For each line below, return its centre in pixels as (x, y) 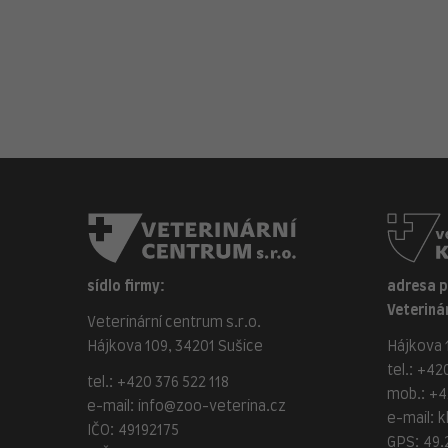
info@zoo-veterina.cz (212, 407)
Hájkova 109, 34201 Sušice (175, 347)
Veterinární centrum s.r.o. (174, 323)
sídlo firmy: (126, 287)
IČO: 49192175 (133, 431)
